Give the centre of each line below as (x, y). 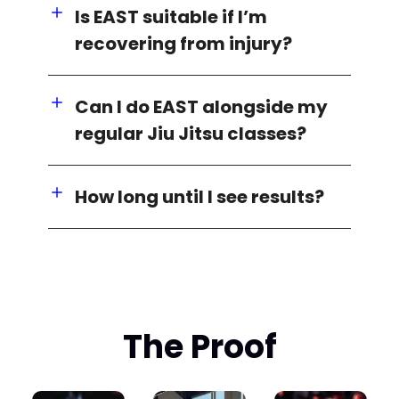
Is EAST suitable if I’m (171, 16)
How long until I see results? (200, 196)
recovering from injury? (184, 43)
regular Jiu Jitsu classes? (191, 133)
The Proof (199, 346)
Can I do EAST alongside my (202, 106)
